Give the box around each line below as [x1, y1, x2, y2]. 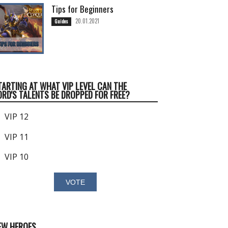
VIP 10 [3, 151, 29, 163]
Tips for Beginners [51, 3, 113, 15]
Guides [54, 17, 68, 25]
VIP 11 [3, 131, 29, 142]
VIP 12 [3, 111, 29, 122]
